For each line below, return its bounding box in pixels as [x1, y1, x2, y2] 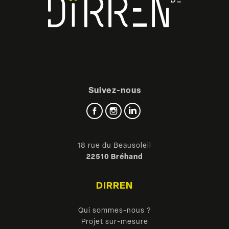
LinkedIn [139, 105, 170, 113]
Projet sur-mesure [81, 218, 148, 226]
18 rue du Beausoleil [78, 142, 151, 150]
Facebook [101, 105, 136, 113]
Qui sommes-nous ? [78, 207, 151, 215]
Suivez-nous [88, 86, 141, 95]
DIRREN [96, 181, 133, 191]
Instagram [120, 105, 157, 113]
